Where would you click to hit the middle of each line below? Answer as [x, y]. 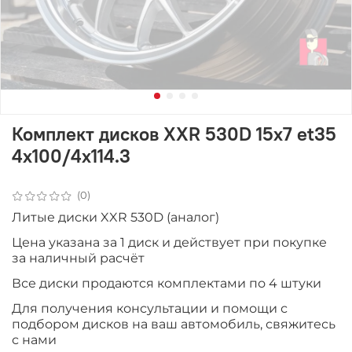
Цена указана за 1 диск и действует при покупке [169, 242]
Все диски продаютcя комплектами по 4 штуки [167, 283]
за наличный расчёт [78, 258]
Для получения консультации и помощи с [150, 308]
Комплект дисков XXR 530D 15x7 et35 [174, 133]
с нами [34, 339]
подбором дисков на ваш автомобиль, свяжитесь [174, 324]
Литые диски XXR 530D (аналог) [115, 217]
